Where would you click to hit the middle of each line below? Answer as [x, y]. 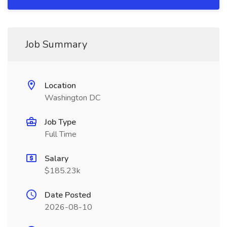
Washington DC [72, 98]
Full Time [61, 134]
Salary [56, 159]
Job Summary [56, 44]
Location [60, 86]
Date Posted [68, 195]
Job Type [60, 122]
